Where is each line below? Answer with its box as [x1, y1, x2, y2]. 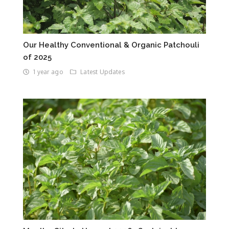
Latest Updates [80, 67, 125, 76]
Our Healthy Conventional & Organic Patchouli [23, 40, 199, 50]
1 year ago [33, 67, 63, 76]
